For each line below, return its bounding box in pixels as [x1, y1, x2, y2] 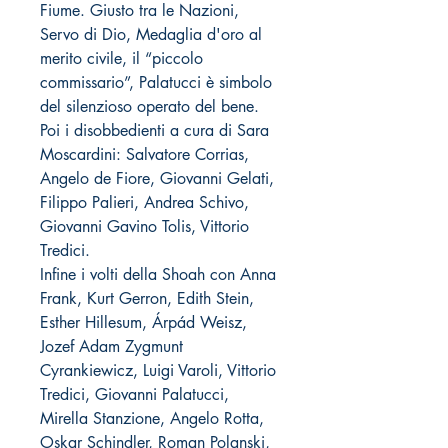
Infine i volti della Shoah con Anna [40, 263, 276, 285]
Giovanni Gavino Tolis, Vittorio [40, 215, 249, 237]
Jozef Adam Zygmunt [40, 335, 183, 357]
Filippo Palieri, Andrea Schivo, [40, 191, 249, 213]
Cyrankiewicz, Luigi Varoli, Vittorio [40, 359, 276, 381]
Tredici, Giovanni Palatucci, [40, 383, 229, 405]
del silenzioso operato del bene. [40, 95, 259, 117]
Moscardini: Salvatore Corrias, [40, 143, 249, 165]
